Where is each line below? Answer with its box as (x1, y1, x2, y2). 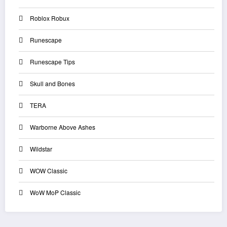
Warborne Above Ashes (30, 122, 95, 131)
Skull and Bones (30, 79, 75, 88)
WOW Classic (30, 166, 67, 175)
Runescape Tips (30, 57, 75, 66)
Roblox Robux (30, 13, 69, 22)
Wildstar (30, 144, 52, 153)
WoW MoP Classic (30, 187, 81, 197)
